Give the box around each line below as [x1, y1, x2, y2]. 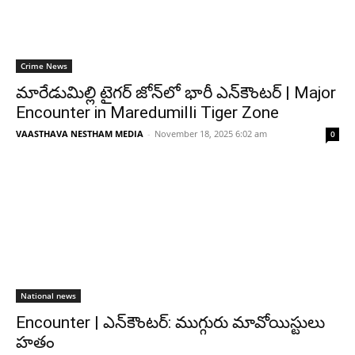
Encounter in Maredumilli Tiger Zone [16, 103, 279, 123]
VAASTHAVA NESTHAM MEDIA [16, 128, 143, 140]
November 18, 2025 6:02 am [155, 128, 267, 140]
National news [21, 290, 76, 302]
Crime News [21, 60, 67, 72]
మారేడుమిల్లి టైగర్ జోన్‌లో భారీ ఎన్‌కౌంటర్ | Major [16, 83, 336, 103]
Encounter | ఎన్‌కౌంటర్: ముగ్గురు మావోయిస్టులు [16, 313, 325, 333]
